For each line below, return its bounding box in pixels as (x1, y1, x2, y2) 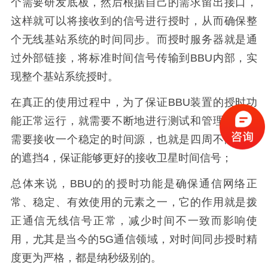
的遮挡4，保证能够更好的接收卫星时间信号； (10, 152, 232, 165)
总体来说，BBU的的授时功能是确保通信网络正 (10, 177, 258, 190)
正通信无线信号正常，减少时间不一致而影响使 (10, 214, 258, 227)
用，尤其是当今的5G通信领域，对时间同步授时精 (10, 233, 258, 245)
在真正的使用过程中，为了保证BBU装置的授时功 (10, 96, 258, 109)
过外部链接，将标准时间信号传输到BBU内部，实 (10, 52, 258, 65)
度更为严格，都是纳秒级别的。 (10, 251, 162, 264)
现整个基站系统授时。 (10, 71, 118, 83)
